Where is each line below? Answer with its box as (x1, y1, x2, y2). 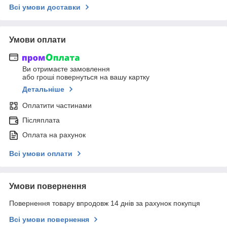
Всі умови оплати (9, 149, 72, 158)
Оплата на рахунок (22, 131, 86, 139)
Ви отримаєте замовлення (22, 65, 110, 73)
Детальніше (22, 85, 64, 94)
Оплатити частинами (22, 101, 92, 110)
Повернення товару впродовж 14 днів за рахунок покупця (9, 199, 200, 208)
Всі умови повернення (9, 215, 89, 224)
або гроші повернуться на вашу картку (22, 73, 149, 82)
